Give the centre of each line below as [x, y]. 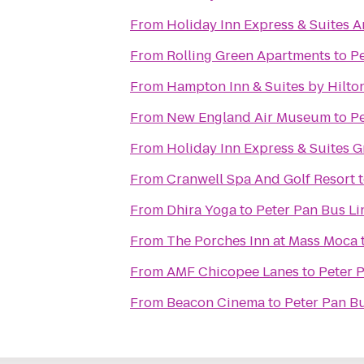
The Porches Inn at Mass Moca [262, 241]
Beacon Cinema [216, 303]
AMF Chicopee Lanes [233, 272]
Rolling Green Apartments [249, 56]
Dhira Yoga [201, 210]
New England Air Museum [249, 117]
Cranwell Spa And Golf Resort [261, 179]
